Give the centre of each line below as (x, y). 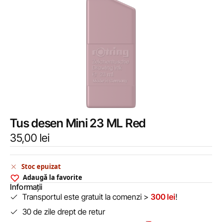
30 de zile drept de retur (64, 212)
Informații (26, 187)
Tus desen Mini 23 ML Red (78, 123)
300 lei (163, 197)
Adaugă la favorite (53, 178)
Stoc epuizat (41, 167)
